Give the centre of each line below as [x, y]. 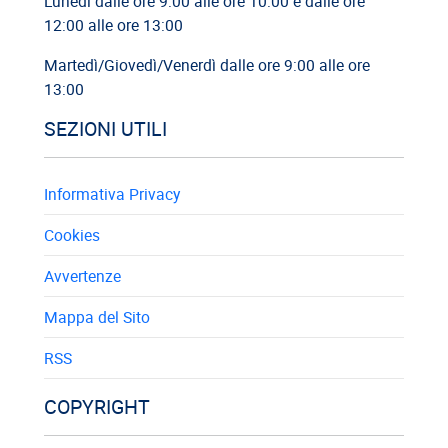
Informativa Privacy [112, 193]
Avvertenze [82, 275]
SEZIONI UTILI [105, 128]
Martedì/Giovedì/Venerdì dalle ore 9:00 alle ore [207, 64]
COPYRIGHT [97, 406]
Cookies [72, 234]
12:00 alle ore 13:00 [113, 24]
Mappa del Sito [97, 316]
